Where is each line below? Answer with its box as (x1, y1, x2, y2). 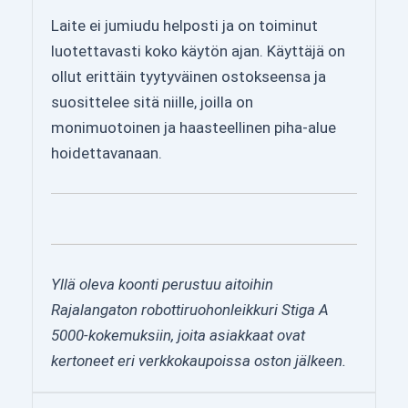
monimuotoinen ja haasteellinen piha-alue (51, 117, 336, 137)
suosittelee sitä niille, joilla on (51, 92, 253, 111)
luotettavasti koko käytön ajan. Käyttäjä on (51, 41, 345, 60)
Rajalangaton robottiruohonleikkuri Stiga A (51, 301, 329, 319)
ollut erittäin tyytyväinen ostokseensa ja (51, 66, 326, 86)
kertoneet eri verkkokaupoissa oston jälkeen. (51, 352, 346, 370)
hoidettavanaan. (51, 143, 162, 162)
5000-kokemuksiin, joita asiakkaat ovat (51, 326, 305, 344)
